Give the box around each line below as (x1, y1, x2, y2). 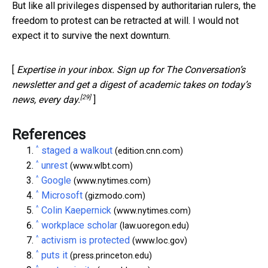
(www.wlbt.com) (68, 160, 133, 171)
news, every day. (12, 93, 80, 105)
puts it (41, 249, 68, 261)
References (12, 126, 86, 143)
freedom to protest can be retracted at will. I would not (12, 14, 239, 26)
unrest (41, 159, 68, 171)
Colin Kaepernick (41, 204, 111, 216)
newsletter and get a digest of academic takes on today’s (12, 78, 251, 90)
